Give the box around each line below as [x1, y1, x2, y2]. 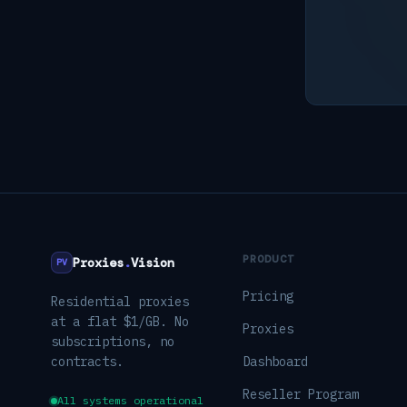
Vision [131, 254, 174, 271]
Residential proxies [51, 293, 189, 310]
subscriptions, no [51, 333, 174, 350]
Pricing [242, 288, 293, 304]
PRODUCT [242, 252, 295, 266]
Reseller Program [242, 386, 359, 402]
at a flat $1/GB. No [51, 313, 189, 330]
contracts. [51, 353, 124, 370]
